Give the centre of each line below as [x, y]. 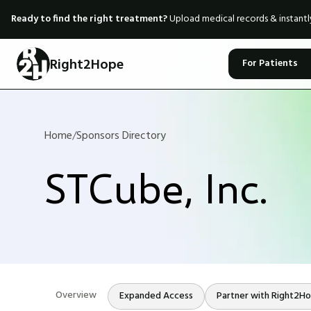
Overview [76, 295]
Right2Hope [87, 65]
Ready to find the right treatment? [89, 19]
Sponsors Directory [121, 136]
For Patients [270, 64]
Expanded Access [156, 296]
